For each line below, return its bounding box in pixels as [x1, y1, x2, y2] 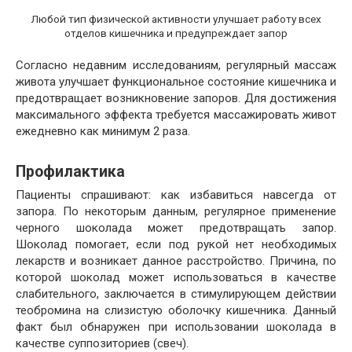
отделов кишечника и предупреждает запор [64, 26, 288, 39]
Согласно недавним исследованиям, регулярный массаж [16, 58, 336, 73]
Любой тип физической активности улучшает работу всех [31, 12, 321, 25]
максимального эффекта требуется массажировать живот [16, 108, 336, 123]
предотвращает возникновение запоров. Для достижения [16, 91, 336, 106]
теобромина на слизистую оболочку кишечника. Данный [16, 303, 336, 318]
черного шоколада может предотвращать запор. [16, 221, 336, 236]
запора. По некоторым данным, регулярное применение [16, 204, 336, 219]
